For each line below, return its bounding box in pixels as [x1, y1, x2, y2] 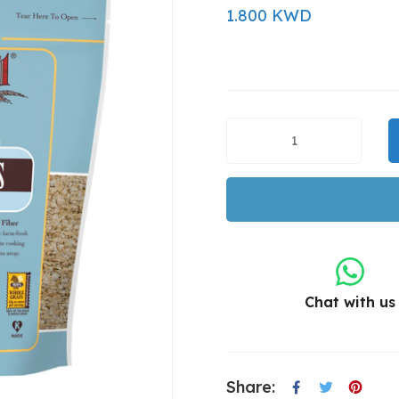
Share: [226, 376, 275, 397]
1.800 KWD [226, 4, 312, 26]
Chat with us [305, 292, 396, 311]
